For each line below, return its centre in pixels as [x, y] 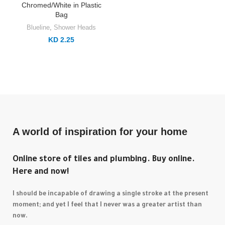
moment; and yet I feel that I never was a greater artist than [107, 205]
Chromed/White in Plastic [61, 5]
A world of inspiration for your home [100, 132]
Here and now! [41, 172]
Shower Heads [75, 27]
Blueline [38, 27]
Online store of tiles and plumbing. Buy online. [104, 160]
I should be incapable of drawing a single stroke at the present [111, 194]
